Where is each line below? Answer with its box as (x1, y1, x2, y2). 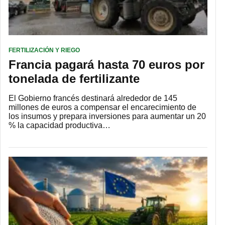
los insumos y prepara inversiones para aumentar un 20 (9, 111, 206, 121)
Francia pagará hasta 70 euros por (9, 57, 204, 71)
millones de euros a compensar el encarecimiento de (9, 102, 196, 111)
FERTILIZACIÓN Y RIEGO (9, 46, 80, 54)
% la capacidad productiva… (9, 121, 110, 130)
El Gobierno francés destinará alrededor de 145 (9, 93, 177, 102)
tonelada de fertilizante (9, 71, 140, 85)
